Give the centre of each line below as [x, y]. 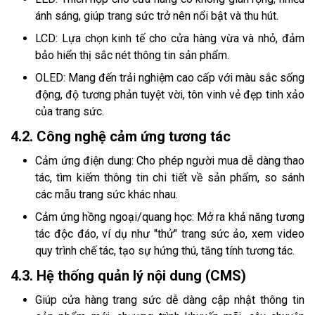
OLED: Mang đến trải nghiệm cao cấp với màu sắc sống [170, 78]
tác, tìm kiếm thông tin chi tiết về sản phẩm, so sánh [170, 178]
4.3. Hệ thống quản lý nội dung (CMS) [128, 276]
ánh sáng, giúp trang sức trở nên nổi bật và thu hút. [157, 16]
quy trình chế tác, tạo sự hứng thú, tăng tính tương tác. [165, 251]
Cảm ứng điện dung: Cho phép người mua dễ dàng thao [170, 161]
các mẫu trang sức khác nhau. [107, 195]
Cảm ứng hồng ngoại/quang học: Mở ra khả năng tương [170, 217]
